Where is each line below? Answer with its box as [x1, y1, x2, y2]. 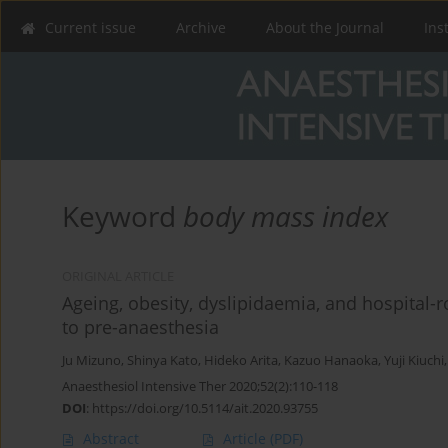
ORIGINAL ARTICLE [62, 268, 174, 286]
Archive [176, 18, 226, 37]
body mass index [183, 197, 388, 236]
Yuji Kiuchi [384, 352, 444, 370]
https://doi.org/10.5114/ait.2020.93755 [92, 399, 318, 418]
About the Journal [266, 18, 384, 37]
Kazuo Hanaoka [284, 352, 378, 370]
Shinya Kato [127, 352, 198, 370]
